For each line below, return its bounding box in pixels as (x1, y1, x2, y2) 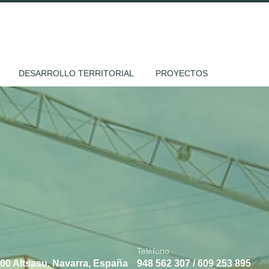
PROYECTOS (156, 68, 208, 78)
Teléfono (137, 246, 169, 256)
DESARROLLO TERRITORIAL (19, 68, 134, 78)
